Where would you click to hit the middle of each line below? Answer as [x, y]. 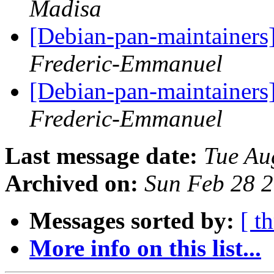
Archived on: [72, 183]
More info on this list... [145, 248]
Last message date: [101, 156]
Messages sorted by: [132, 221]
